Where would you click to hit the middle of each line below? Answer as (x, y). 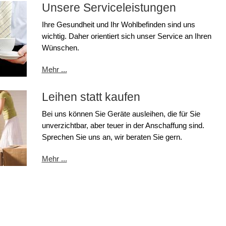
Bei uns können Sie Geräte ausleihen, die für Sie (121, 114)
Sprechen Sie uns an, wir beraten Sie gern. (112, 137)
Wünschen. (60, 48)
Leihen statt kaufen (91, 97)
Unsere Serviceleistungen (109, 8)
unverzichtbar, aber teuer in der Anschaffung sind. (123, 126)
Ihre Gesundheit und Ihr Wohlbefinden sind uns (118, 25)
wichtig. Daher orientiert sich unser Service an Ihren (126, 36)
